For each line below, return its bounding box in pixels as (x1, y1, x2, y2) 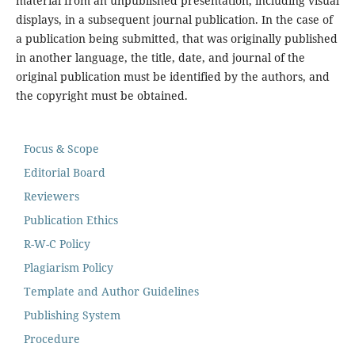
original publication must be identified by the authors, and (15, 69, 330, 85)
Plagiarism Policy (24, 259, 113, 275)
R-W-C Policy (24, 236, 90, 251)
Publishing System (24, 307, 120, 323)
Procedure (24, 330, 80, 346)
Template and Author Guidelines (24, 283, 199, 299)
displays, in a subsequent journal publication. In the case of (15, 12, 333, 28)
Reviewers (24, 189, 79, 204)
